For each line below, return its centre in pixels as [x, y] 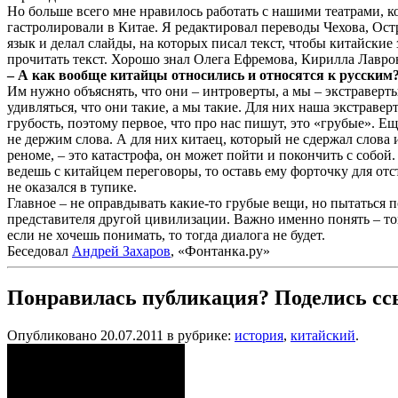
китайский [323, 335]
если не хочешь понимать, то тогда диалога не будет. [166, 235]
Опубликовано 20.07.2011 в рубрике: [121, 335]
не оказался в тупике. [72, 187]
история [259, 335]
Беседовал [40, 251]
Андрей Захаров [121, 251]
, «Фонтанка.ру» [220, 251]
